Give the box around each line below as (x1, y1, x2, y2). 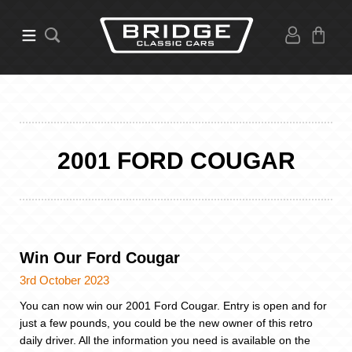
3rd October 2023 (20, 273, 109, 287)
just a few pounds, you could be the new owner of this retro (20, 316, 313, 329)
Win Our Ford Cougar (20, 248, 180, 266)
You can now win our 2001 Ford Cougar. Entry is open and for (20, 299, 327, 312)
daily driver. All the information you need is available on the (20, 333, 310, 346)
